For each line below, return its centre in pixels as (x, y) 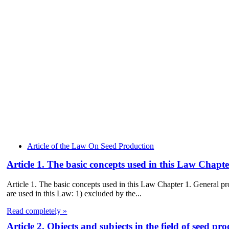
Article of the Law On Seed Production (91, 146)
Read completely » (37, 211)
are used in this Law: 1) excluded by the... (74, 193)
